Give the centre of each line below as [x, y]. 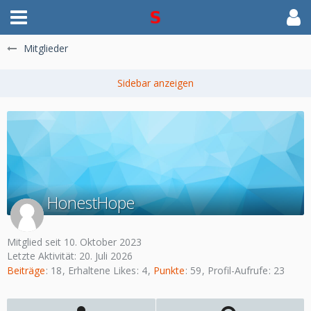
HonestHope [91, 203]
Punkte [169, 271]
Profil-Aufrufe [238, 271]
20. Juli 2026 [106, 256]
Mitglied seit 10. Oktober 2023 [74, 242]
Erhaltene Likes [102, 271]
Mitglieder [46, 48]
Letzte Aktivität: [43, 256]
